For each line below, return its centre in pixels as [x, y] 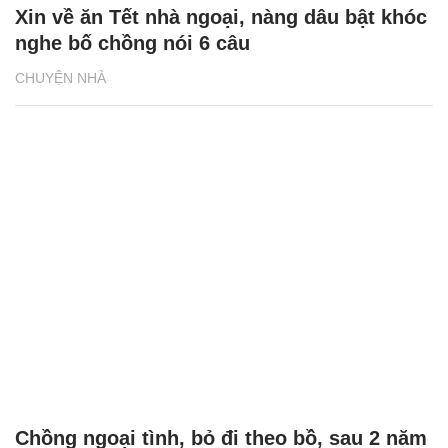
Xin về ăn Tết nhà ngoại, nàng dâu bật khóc [221, 17]
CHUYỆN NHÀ [60, 78]
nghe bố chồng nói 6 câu [132, 43]
